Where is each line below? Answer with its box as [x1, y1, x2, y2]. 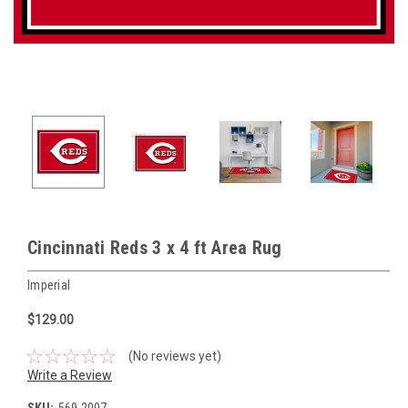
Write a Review [27, 367, 112, 382]
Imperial [27, 277, 70, 292]
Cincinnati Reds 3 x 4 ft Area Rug [27, 237, 282, 259]
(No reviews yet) [127, 348, 221, 363]
